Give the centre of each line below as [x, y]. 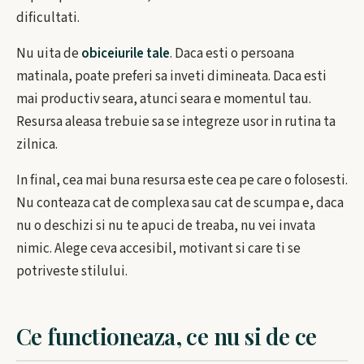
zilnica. [37, 145]
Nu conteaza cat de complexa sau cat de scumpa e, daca [180, 203]
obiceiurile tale [126, 54]
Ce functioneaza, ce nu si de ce [167, 336]
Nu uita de [49, 54]
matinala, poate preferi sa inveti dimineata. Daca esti [171, 76]
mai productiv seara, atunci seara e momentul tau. [164, 99]
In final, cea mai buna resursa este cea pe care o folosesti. [182, 180]
